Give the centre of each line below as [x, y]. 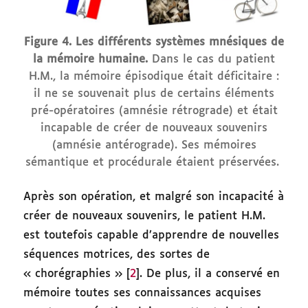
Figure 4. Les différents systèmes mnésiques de [154, 42]
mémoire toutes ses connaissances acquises [143, 293]
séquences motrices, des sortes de [117, 254]
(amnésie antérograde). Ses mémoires [154, 145]
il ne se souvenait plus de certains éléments [154, 93]
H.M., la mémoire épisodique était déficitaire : [154, 76]
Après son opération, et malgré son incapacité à [154, 197]
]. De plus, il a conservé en [208, 274]
